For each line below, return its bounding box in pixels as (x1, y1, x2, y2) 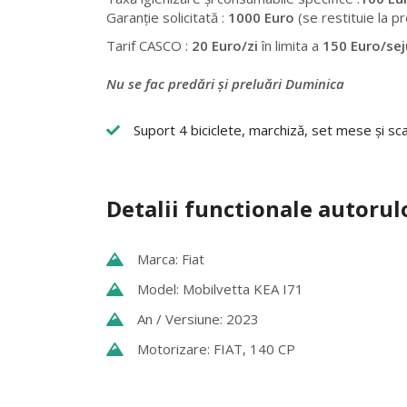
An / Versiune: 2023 (137, 310, 259, 328)
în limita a (258, 36, 323, 55)
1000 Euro (228, 8, 294, 26)
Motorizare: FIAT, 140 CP (137, 340, 295, 358)
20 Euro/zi (188, 36, 258, 55)
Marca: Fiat (137, 250, 204, 268)
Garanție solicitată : (106, 8, 228, 26)
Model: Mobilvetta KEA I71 (137, 280, 303, 298)
